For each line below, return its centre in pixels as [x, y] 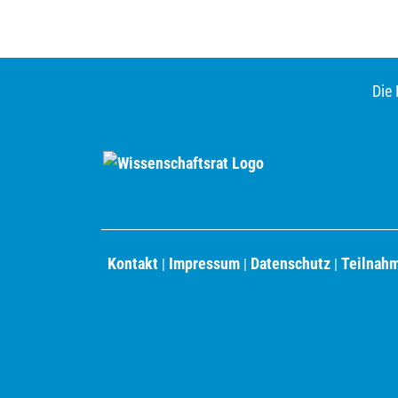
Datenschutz [291, 263]
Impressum [204, 263]
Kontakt [133, 263]
